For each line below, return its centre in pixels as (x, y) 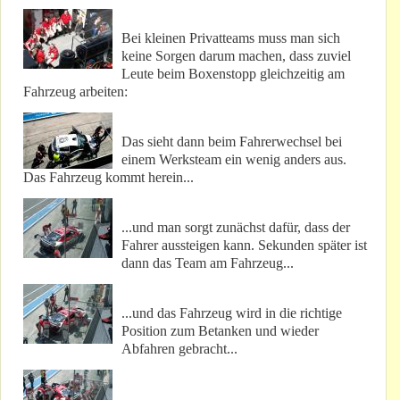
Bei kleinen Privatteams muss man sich (231, 38)
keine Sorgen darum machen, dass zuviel (236, 56)
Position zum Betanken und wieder (220, 331)
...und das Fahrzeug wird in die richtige (232, 313)
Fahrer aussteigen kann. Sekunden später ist (244, 246)
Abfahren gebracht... (179, 349)
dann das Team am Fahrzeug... (208, 263)
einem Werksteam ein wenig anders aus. (234, 160)
